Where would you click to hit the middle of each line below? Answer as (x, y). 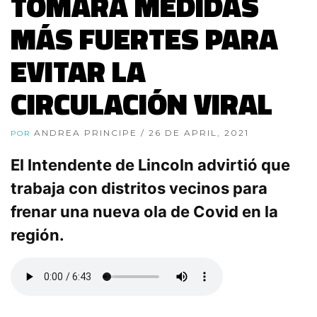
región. (38, 235)
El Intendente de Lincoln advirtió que (150, 165)
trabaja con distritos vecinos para (139, 188)
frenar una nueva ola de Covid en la (144, 211)
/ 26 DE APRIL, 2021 (195, 132)
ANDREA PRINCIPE (87, 132)
